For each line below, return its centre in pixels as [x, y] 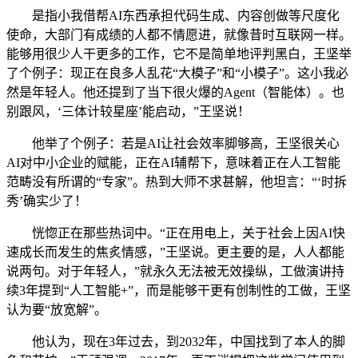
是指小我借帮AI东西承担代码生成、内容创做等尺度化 [173, 16]
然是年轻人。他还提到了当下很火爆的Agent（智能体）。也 [175, 92]
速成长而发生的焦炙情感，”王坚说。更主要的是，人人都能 [175, 252]
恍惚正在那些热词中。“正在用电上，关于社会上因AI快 [176, 233]
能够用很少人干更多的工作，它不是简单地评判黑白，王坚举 [179, 54]
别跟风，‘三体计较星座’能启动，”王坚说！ [128, 111]
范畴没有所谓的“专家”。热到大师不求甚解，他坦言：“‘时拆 [177, 182]
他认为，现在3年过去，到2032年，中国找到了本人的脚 [176, 342]
